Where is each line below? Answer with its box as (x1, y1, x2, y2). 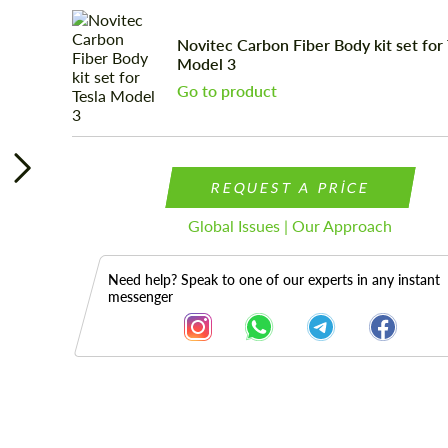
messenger (107, 288, 173, 305)
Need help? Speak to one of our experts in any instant (107, 271, 440, 288)
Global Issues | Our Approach (188, 216, 393, 235)
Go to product (177, 80, 278, 100)
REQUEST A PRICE (209, 179, 372, 196)
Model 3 (177, 53, 237, 73)
